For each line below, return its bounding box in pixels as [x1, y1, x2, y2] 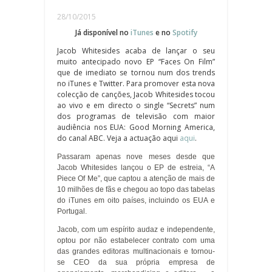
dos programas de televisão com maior [57, 110, 215, 121]
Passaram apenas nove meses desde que [57, 152, 215, 161]
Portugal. [57, 206, 87, 216]
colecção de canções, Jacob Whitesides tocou [57, 89, 215, 100]
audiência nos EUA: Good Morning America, [57, 121, 215, 132]
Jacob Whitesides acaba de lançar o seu [57, 45, 215, 56]
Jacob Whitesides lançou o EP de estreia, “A [57, 163, 215, 172]
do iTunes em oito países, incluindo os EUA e [57, 195, 215, 205]
